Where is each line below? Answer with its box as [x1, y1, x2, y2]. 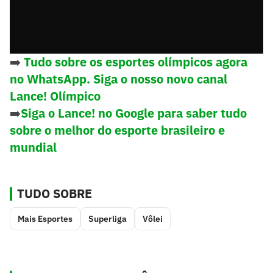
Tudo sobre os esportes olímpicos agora [24, 54, 247, 71]
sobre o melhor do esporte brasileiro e [10, 122, 225, 139]
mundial [10, 139, 57, 156]
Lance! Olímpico [10, 88, 101, 105]
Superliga [88, 213, 127, 225]
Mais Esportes [18, 213, 73, 225]
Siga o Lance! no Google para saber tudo [21, 105, 247, 122]
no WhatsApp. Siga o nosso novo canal [10, 71, 227, 88]
